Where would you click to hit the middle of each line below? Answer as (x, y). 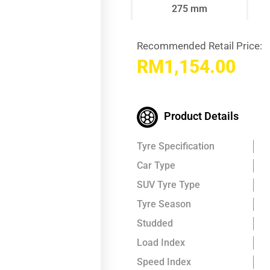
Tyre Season (164, 204)
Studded (155, 223)
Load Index (161, 242)
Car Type (156, 165)
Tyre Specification (176, 146)
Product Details (201, 116)
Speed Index (164, 262)
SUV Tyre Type (168, 184)
